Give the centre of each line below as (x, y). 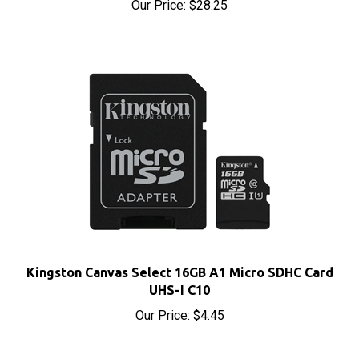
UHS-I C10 (179, 272)
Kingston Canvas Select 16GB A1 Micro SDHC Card (179, 255)
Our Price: (162, 298)
